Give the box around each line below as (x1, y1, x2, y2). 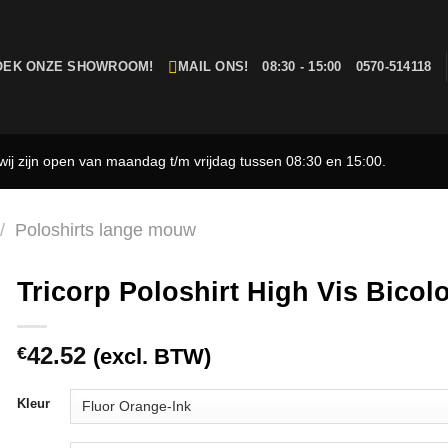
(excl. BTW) (93, 344, 212, 369)
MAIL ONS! (178, 59, 249, 74)
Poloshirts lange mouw (15, 218, 197, 240)
